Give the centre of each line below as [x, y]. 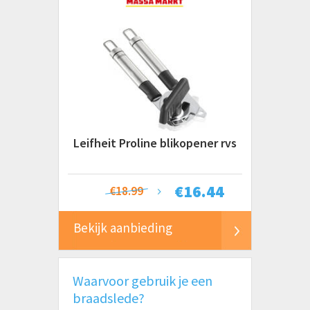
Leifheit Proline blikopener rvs [155, 143]
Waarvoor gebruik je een [143, 281]
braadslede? [109, 298]
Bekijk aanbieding [123, 228]
